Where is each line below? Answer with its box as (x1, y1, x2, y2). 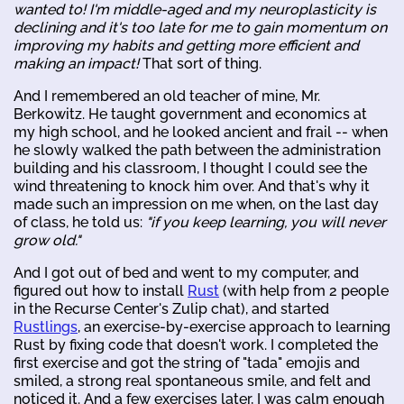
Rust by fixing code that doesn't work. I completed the (14, 336, 378, 354)
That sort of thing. (139, 55, 262, 73)
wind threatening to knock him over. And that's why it (14, 178, 370, 196)
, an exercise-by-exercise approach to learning (78, 318, 390, 336)
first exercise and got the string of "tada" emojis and (14, 354, 360, 372)
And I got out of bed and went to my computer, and (14, 264, 359, 282)
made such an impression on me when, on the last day (14, 196, 379, 214)
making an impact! (14, 55, 139, 73)
